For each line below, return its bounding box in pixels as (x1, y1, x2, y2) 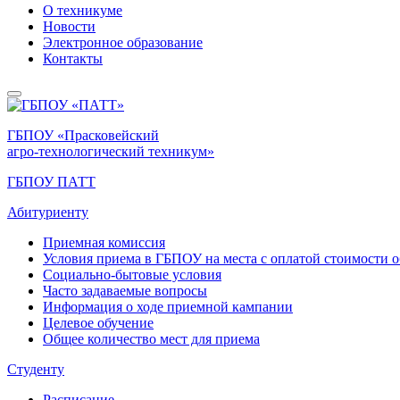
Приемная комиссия (43, 235, 165, 250)
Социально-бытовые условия (43, 267, 221, 282)
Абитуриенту (7, 204, 88, 220)
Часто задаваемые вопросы (43, 283, 207, 298)
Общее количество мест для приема (43, 331, 260, 346)
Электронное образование (43, 35, 203, 50)
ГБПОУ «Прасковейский (7, 128, 159, 143)
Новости (43, 19, 96, 34)
